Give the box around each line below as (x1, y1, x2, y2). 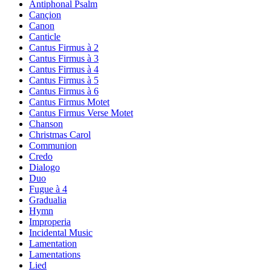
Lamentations (29, 249, 80, 260)
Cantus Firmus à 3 (29, 53, 99, 64)
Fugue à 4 (29, 184, 67, 195)
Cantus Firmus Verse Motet (29, 108, 133, 119)
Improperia (29, 217, 71, 227)
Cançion (29, 10, 61, 21)
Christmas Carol (29, 129, 91, 140)
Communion (29, 140, 77, 151)
